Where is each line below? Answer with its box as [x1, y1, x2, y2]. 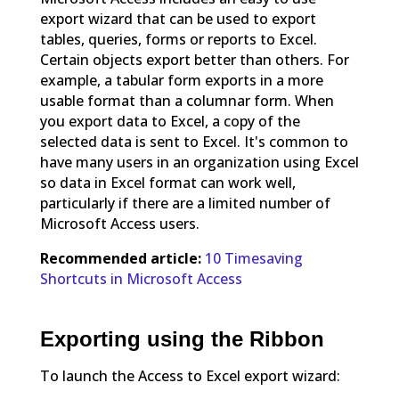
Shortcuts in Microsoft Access [39, 269, 242, 289]
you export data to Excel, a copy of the [39, 111, 300, 132]
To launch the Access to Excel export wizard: [39, 366, 340, 387]
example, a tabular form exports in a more [39, 70, 323, 91]
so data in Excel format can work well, [39, 173, 296, 193]
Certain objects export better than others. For [39, 50, 349, 70]
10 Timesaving [204, 248, 303, 269]
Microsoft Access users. [39, 214, 199, 234]
